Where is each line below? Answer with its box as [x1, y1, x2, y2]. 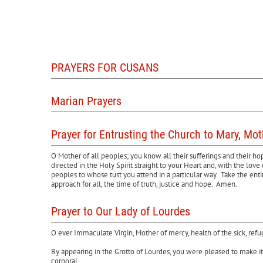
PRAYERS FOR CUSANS [51, 60, 159, 75]
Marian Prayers [51, 94, 122, 108]
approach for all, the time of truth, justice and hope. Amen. [51, 179, 237, 189]
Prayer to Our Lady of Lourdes [51, 204, 190, 218]
